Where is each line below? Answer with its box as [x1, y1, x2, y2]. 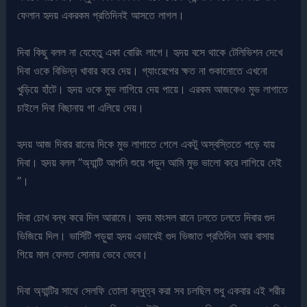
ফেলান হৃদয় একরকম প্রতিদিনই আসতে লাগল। [17, 8, 185, 23]
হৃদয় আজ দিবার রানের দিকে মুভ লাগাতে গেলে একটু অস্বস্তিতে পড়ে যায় [17, 136, 275, 151]
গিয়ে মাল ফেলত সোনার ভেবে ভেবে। [17, 247, 149, 262]
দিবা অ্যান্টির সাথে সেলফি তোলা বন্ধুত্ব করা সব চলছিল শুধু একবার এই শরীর [17, 284, 285, 298]
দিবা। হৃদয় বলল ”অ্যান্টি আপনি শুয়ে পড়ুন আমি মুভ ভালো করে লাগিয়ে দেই [17, 155, 282, 169]
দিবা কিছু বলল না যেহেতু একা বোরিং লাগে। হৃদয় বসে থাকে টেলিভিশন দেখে [17, 45, 283, 59]
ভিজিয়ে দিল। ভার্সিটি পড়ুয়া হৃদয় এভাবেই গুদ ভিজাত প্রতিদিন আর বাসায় [17, 229, 275, 243]
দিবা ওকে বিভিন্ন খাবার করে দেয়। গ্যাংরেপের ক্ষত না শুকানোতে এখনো [17, 63, 268, 77]
